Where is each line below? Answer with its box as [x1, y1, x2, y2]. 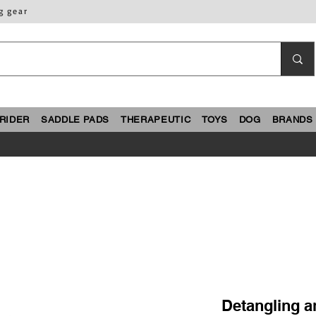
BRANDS [272, 114, 313, 125]
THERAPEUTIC [121, 114, 191, 125]
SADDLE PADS [40, 114, 110, 125]
